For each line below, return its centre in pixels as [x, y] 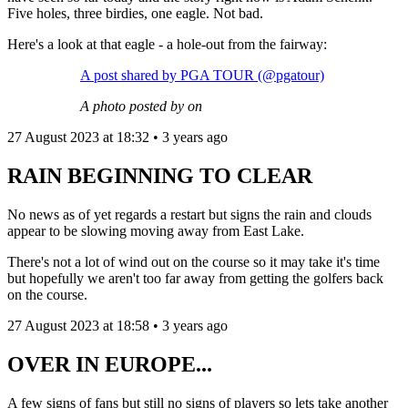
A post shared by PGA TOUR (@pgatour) [202, 76]
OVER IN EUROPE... [110, 364]
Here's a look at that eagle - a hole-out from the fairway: [167, 45]
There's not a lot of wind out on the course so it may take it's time [194, 261]
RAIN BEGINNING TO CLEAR [160, 176]
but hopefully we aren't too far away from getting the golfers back [195, 278]
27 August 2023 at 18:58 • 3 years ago [117, 325]
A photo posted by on [141, 107]
